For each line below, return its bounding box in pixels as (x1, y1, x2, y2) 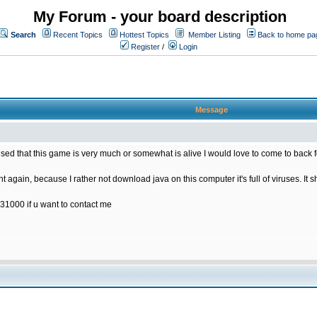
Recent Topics (53, 30, 103, 39)
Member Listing (188, 30, 241, 39)
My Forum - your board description (33, 8, 287, 25)
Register (129, 42, 160, 51)
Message (195, 105, 228, 114)
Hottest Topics (120, 30, 169, 39)
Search (11, 30, 36, 39)
